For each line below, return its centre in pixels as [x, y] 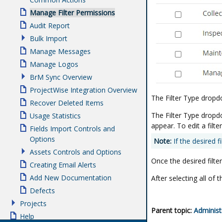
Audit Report [50, 26]
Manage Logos [54, 64]
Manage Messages [60, 51]
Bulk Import [49, 38]
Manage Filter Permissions [72, 13]
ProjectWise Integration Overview [83, 90]
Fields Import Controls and [72, 129]
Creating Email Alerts [63, 165]
